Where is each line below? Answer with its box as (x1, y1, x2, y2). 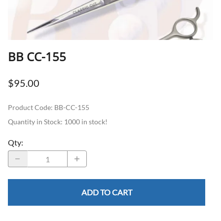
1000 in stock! (64, 117, 108, 126)
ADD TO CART (81, 187, 132, 197)
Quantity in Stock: (8, 117, 64, 126)
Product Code (8, 103, 51, 112)
